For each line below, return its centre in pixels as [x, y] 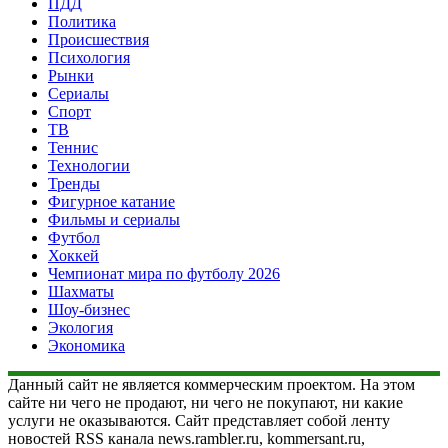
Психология [89, 57]
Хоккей [73, 255]
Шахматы [81, 291]
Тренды [74, 183]
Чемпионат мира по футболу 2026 [164, 273]
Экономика [86, 345]
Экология [80, 327]
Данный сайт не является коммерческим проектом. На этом [211, 384]
